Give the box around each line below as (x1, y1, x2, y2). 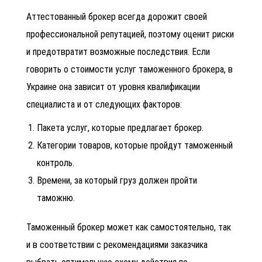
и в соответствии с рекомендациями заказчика (26, 239, 208, 250)
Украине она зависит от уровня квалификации (26, 81, 200, 92)
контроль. (37, 157, 75, 168)
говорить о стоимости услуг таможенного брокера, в (26, 63, 233, 75)
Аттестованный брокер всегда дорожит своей (26, 11, 207, 22)
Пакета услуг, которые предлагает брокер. (37, 122, 204, 133)
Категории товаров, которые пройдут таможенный (37, 139, 233, 151)
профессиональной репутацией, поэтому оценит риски (26, 28, 234, 40)
